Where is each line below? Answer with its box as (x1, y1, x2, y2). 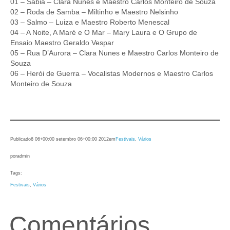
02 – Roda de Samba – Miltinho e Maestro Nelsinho (10, 7, 178, 16)
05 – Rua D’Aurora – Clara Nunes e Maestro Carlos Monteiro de (10, 48, 219, 57)
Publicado (10, 136, 31, 142)
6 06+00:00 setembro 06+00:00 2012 (31, 136, 109, 142)
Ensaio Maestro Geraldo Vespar (10, 38, 114, 47)
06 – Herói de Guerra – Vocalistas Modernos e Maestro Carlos (10, 69, 213, 78)
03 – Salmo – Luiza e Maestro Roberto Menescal (10, 17, 169, 26)
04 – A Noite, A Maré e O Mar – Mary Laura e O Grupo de (10, 28, 197, 36)
